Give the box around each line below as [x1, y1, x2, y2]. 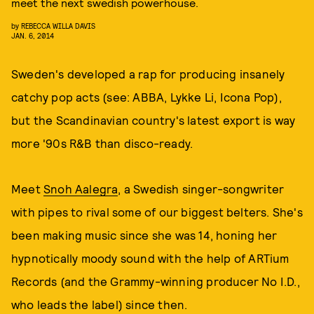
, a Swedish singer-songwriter [118, 182, 285, 196]
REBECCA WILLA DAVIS [21, 21, 95, 30]
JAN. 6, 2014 [11, 31, 54, 40]
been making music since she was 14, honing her [11, 228, 278, 242]
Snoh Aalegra [43, 182, 118, 196]
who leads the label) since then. [11, 297, 188, 311]
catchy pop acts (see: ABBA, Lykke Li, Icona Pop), [11, 90, 282, 104]
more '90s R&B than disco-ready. [11, 136, 193, 150]
